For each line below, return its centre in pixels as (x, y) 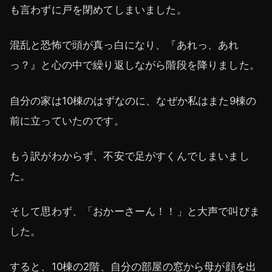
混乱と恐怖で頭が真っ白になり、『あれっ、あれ (124, 45)
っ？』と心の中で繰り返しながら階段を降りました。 (135, 65)
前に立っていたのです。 (67, 121)
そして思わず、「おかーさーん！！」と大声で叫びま (135, 211)
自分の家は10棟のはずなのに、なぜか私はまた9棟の (133, 100)
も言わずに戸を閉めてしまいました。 (98, 10)
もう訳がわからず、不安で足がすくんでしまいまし (130, 156)
